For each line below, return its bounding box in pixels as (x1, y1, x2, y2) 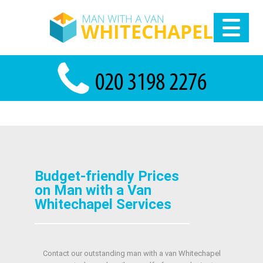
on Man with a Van (34, 182, 151, 198)
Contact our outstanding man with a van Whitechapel (42, 249, 221, 258)
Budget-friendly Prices (34, 168, 179, 184)
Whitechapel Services (34, 196, 171, 213)
